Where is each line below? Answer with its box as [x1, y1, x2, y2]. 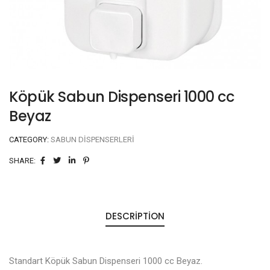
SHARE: [9, 156, 36, 165]
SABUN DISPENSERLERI [51, 135, 134, 144]
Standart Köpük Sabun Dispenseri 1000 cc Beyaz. [9, 256, 202, 266]
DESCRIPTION [105, 210, 165, 222]
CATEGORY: [9, 135, 51, 144]
